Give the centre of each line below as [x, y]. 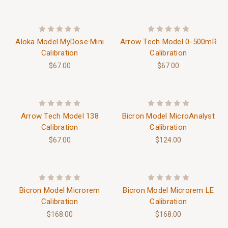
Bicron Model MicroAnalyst [168, 116]
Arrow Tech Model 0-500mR [168, 41]
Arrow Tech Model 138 [60, 116]
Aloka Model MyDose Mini [60, 41]
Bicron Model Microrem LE [168, 190]
